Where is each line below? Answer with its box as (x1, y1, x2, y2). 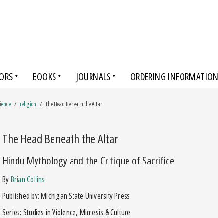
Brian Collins (10, 173, 45, 184)
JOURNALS (75, 70, 111, 83)
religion (19, 99, 36, 108)
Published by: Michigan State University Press (2, 190, 130, 201)
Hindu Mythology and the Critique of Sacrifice (2, 152, 175, 167)
